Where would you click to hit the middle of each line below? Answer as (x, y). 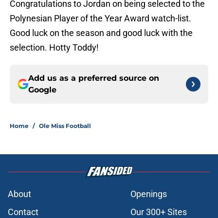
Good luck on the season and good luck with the (101, 33)
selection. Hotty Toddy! (54, 48)
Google (42, 90)
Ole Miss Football (65, 126)
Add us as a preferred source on (94, 78)
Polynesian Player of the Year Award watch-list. (100, 18)
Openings (149, 194)
